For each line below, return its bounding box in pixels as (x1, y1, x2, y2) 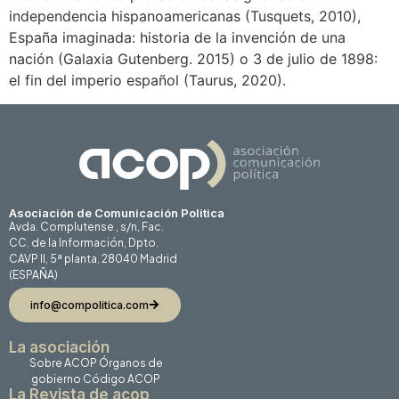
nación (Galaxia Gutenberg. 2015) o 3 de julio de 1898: (9, 50, 378, 69)
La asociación (9, 338, 110, 356)
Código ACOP (83, 371, 160, 386)
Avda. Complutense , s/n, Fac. (9, 220, 164, 234)
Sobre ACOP (28, 355, 97, 370)
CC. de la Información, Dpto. (9, 236, 159, 250)
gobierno (31, 371, 81, 386)
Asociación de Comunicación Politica (9, 206, 224, 221)
